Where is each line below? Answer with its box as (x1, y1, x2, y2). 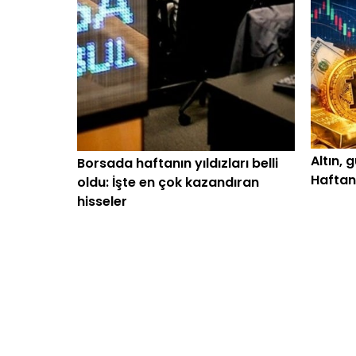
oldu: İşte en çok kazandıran (77, 173, 259, 192)
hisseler (77, 192, 127, 211)
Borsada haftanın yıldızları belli (77, 154, 278, 172)
